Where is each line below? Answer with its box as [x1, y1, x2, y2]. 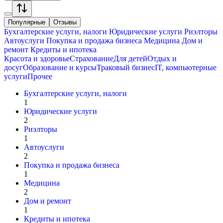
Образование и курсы [23, 63, 97, 72]
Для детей [113, 54, 147, 63]
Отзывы [53, 18, 77, 26]
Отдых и [147, 54, 177, 63]
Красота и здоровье [4, 54, 70, 63]
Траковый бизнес [97, 63, 155, 72]
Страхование [70, 54, 113, 63]
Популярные [8, 18, 45, 26]
